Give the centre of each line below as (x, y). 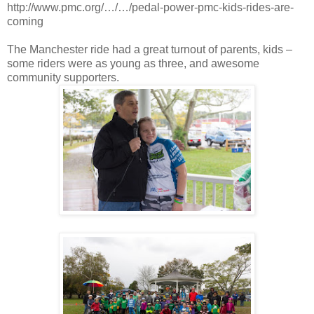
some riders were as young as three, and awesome (133, 64)
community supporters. (63, 78)
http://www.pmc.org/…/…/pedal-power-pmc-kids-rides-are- (150, 8)
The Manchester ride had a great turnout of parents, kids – (150, 50)
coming (25, 22)
